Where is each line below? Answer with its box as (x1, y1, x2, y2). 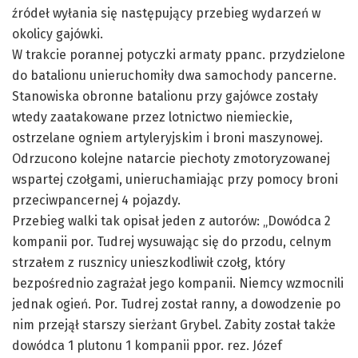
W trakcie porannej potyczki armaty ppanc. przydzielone (12, 46, 345, 62)
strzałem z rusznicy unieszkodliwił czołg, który (12, 254, 285, 270)
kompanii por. (12, 233, 97, 249)
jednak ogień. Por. (12, 296, 121, 312)
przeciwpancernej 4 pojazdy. (12, 192, 181, 208)
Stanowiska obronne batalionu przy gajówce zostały (12, 88, 318, 104)
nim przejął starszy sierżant (12, 316, 180, 332)
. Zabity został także (218, 316, 336, 332)
